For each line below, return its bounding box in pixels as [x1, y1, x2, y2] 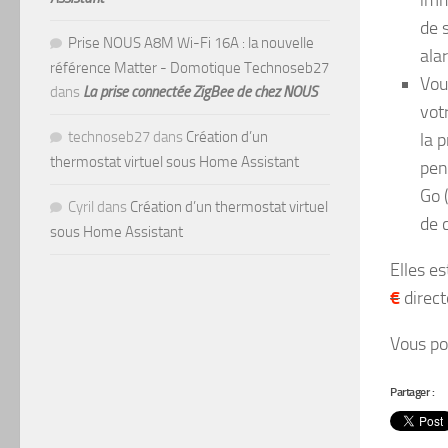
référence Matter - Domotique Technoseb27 [50, 58, 329, 77]
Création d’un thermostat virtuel [130, 197, 328, 216]
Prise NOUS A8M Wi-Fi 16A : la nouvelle [68, 33, 314, 52]
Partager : [390, 384, 434, 399]
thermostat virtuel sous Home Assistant [50, 152, 302, 171]
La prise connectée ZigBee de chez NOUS [83, 82, 317, 101]
